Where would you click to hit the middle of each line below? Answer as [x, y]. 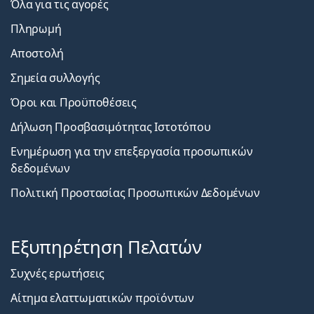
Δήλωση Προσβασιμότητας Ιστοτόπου [111, 127]
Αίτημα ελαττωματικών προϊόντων [102, 298]
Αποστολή [37, 53]
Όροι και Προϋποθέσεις [74, 102]
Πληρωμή [36, 28]
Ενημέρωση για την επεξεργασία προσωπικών [132, 151]
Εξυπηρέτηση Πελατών [106, 247]
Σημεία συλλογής [55, 77]
